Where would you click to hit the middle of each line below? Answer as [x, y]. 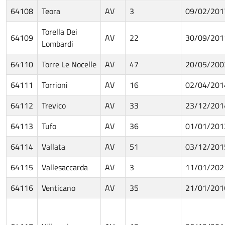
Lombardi [58, 43]
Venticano [59, 188]
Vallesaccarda [65, 167]
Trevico [54, 105]
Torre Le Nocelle [69, 64]
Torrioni [55, 85]
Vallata [53, 146]
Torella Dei [60, 31]
